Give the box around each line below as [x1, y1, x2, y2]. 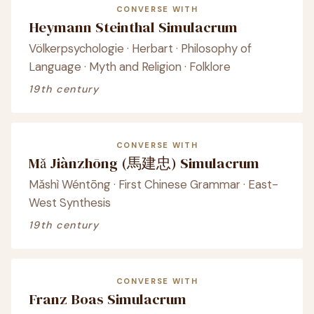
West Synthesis [29, 195, 111, 210]
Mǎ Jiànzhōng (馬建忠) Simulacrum [29, 153, 259, 173]
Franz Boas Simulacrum [29, 289, 186, 309]
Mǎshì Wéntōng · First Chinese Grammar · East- [29, 177, 278, 192]
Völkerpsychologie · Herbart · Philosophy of [29, 41, 252, 56]
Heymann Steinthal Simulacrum [29, 17, 238, 37]
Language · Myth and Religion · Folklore [29, 59, 231, 74]
